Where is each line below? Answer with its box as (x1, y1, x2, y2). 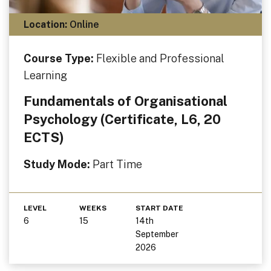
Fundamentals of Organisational (23, 93, 227, 109)
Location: (23, 18, 67, 30)
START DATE (135, 203, 183, 212)
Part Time (92, 157, 142, 171)
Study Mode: (23, 157, 93, 171)
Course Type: (23, 51, 96, 65)
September (135, 229, 178, 239)
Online (67, 18, 99, 30)
